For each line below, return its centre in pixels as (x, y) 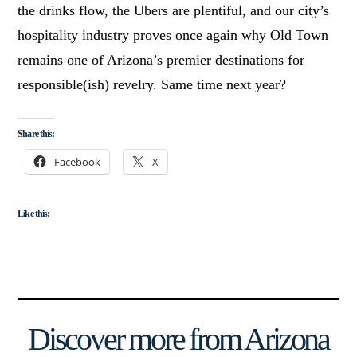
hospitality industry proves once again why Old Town (173, 35)
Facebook (78, 162)
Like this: (33, 213)
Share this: (36, 134)
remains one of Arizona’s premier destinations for (161, 60)
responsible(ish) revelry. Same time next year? (152, 85)
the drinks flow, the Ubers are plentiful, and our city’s (174, 11)
